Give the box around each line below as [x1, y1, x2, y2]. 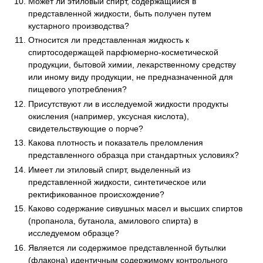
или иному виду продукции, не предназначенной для [28, 72, 233, 83]
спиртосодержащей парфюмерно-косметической [28, 47, 218, 58]
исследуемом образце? [28, 228, 119, 239]
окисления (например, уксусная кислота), [28, 110, 189, 122]
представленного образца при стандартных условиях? [28, 150, 239, 161]
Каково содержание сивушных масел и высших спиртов [28, 203, 242, 214]
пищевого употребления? [28, 84, 127, 95]
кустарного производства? [28, 20, 129, 31]
